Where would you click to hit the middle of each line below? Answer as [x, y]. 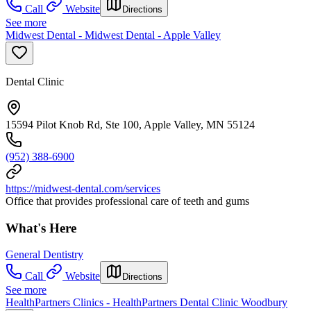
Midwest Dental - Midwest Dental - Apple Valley [113, 35]
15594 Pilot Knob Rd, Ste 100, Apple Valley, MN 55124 [130, 125]
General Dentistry [44, 255]
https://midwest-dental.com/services [83, 188]
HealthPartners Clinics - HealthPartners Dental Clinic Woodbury [146, 303]
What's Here [41, 228]
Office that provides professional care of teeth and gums [127, 201]
